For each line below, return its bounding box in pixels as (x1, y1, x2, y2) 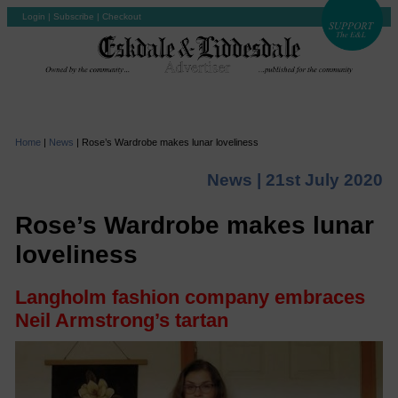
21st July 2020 (266, 170, 384, 189)
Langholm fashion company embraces (14, 286, 365, 309)
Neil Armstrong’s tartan (14, 309, 228, 332)
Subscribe (53, 12, 94, 21)
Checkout (102, 12, 141, 21)
